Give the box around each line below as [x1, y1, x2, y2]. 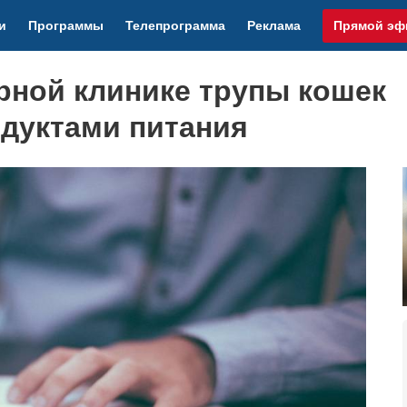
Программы [28, 17, 104, 33]
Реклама [247, 17, 302, 33]
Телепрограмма [125, 17, 226, 33]
